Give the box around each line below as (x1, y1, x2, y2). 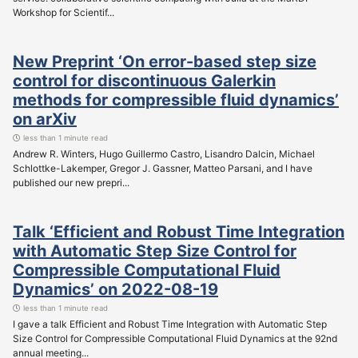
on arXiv (13, 109, 77, 129)
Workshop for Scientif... (13, 6, 114, 18)
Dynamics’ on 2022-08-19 (13, 279, 218, 299)
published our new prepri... (13, 176, 129, 189)
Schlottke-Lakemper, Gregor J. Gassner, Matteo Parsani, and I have (13, 161, 312, 174)
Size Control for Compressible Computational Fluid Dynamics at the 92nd (13, 332, 337, 344)
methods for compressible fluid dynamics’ (13, 89, 339, 109)
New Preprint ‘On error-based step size (13, 51, 316, 71)
